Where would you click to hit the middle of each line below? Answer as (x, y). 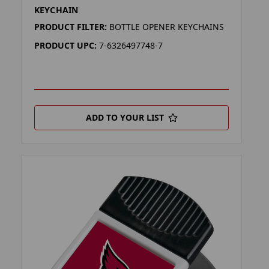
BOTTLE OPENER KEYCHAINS (166, 26)
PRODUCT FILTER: (70, 26)
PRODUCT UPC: (65, 45)
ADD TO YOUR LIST (125, 117)
